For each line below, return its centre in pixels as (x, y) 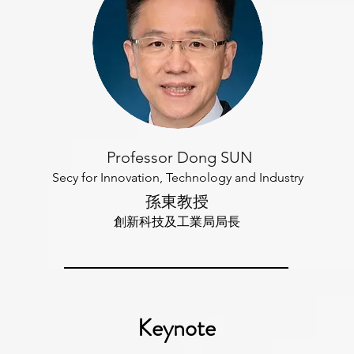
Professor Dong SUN (178, 157)
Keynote (177, 328)
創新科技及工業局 (164, 222)
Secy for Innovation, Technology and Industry (178, 177)
